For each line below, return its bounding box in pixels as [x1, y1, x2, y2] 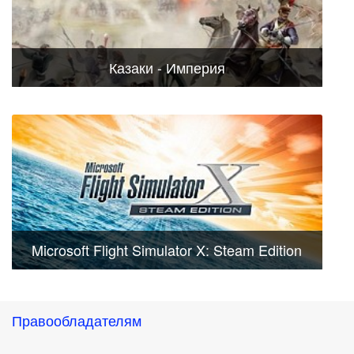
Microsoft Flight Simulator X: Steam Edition [32, 239, 303, 261]
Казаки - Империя [108, 56, 225, 77]
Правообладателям [12, 310, 141, 331]
